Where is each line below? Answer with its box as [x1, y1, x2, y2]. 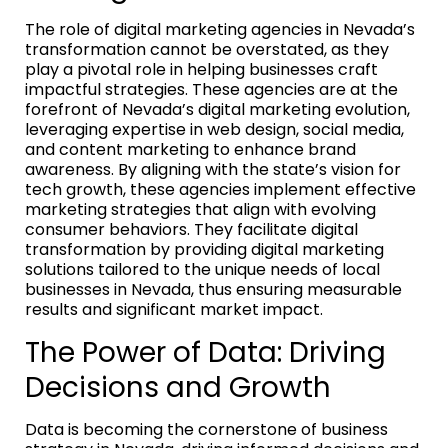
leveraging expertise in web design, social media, [25, 117, 404, 141]
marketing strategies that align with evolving [25, 197, 376, 221]
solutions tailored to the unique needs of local [25, 257, 380, 281]
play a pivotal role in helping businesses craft [25, 57, 378, 81]
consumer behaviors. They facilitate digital [25, 217, 358, 241]
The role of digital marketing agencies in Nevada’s [25, 17, 415, 41]
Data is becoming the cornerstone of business [25, 417, 388, 441]
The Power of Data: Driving [25, 332, 386, 372]
